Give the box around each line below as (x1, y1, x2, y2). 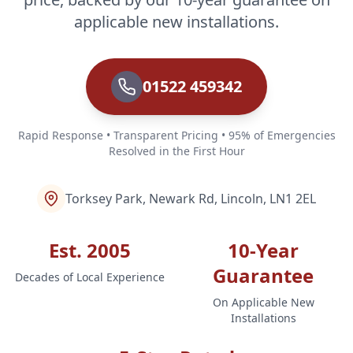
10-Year (228, 237, 299, 263)
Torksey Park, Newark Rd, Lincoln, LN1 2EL (65, 190, 316, 207)
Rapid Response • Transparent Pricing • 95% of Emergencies (17, 128, 336, 143)
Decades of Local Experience (15, 269, 165, 284)
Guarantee (213, 262, 314, 288)
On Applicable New (212, 295, 314, 310)
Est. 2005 (49, 237, 131, 263)
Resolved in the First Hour (108, 143, 245, 158)
